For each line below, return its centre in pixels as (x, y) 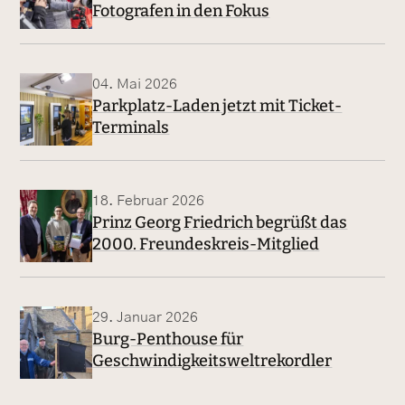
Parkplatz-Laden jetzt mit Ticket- (217, 106)
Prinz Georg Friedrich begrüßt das (220, 223)
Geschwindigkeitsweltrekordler (212, 361)
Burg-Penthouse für (168, 339)
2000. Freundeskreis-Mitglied (206, 245)
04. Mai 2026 (135, 85)
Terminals (131, 128)
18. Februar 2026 (149, 201)
